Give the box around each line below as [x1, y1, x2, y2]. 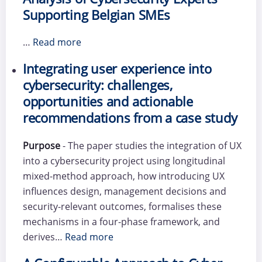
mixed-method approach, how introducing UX [22, 169, 225, 182]
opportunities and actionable [22, 92, 193, 111]
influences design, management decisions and [22, 184, 226, 198]
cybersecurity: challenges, [22, 76, 173, 95]
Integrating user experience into [22, 60, 212, 78]
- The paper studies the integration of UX [62, 139, 242, 152]
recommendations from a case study [22, 109, 237, 127]
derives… [22, 230, 65, 243]
